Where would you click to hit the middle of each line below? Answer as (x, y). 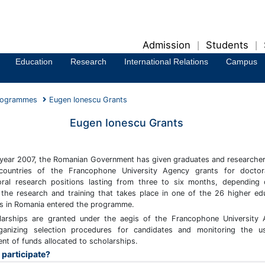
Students (227, 45)
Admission (167, 45)
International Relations (166, 62)
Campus (242, 62)
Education (34, 62)
